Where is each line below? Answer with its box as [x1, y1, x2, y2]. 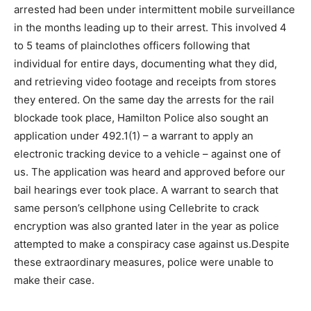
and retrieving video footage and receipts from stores [14, 75, 276, 88]
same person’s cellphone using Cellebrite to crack [14, 201, 259, 215]
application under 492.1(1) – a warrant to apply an [14, 129, 253, 142]
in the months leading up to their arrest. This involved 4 [14, 21, 287, 34]
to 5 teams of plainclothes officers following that [14, 39, 250, 52]
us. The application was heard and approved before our [14, 165, 285, 178]
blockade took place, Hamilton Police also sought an [14, 111, 269, 124]
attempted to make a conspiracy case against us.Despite [14, 237, 289, 251]
